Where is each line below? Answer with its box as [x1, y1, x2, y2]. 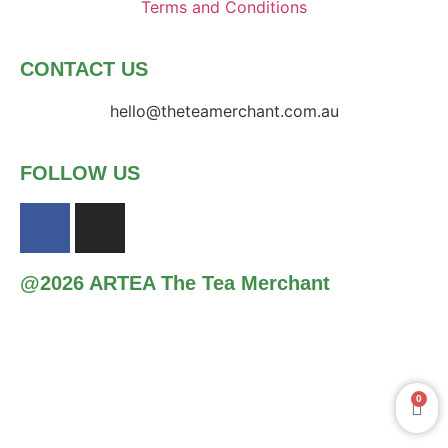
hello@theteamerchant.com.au [109, 100, 339, 121]
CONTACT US [20, 57, 148, 80]
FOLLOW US [20, 161, 140, 184]
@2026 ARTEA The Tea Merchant [20, 271, 330, 294]
